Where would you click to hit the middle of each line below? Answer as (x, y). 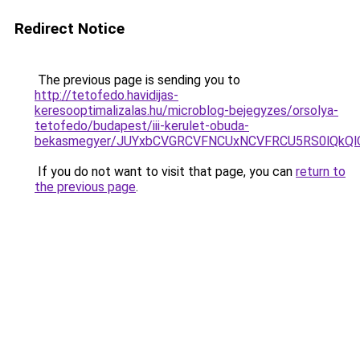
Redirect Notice (70, 29)
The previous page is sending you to (137, 80)
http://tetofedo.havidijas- (106, 95)
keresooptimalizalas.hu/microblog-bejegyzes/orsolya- (186, 110)
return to (321, 172)
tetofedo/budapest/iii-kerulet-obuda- (142, 126)
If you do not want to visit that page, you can (165, 172)
